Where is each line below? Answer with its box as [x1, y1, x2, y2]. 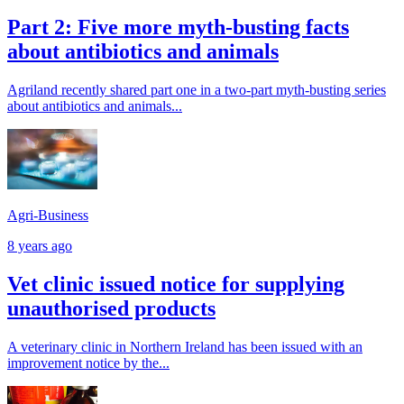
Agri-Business [7, 207, 88, 223]
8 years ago [7, 237, 72, 253]
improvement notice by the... [7, 354, 170, 371]
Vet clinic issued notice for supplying [7, 271, 344, 296]
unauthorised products [7, 296, 216, 320]
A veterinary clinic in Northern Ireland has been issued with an [7, 338, 363, 354]
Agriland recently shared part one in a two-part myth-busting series [7, 82, 386, 98]
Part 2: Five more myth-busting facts [7, 15, 349, 40]
